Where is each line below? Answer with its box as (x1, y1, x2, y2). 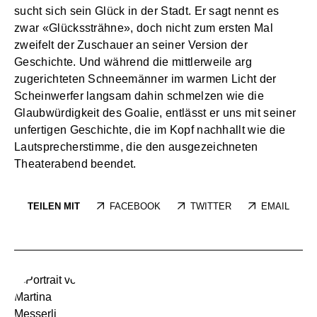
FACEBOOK (109, 201, 161, 212)
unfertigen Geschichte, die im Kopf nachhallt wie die (14, 124, 286, 137)
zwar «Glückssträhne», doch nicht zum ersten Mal (14, 22, 274, 35)
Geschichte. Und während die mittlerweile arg (14, 56, 253, 69)
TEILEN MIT (27, 201, 80, 212)
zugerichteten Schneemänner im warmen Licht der (14, 73, 277, 86)
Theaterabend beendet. (14, 158, 137, 171)
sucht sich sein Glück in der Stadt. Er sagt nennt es (14, 5, 279, 18)
